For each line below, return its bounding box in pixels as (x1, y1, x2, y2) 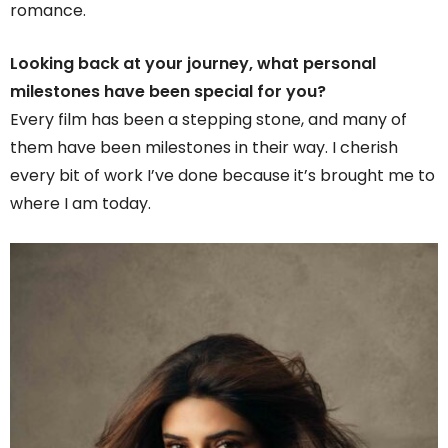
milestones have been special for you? (10, 79, 326, 103)
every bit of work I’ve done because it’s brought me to (10, 163, 435, 187)
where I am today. (10, 191, 151, 215)
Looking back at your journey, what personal (10, 51, 376, 75)
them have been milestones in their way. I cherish (10, 135, 398, 159)
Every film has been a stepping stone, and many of (10, 107, 407, 131)
